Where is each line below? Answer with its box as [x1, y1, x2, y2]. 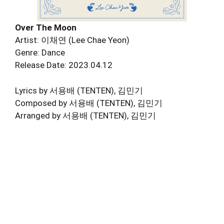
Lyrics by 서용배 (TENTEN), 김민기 [15, 85, 143, 95]
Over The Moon [15, 22, 76, 32]
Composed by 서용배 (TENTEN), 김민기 [15, 97, 162, 108]
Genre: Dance [15, 47, 65, 57]
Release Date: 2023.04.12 [15, 60, 112, 70]
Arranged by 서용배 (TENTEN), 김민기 [15, 110, 156, 120]
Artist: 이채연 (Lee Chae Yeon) [15, 35, 129, 45]
